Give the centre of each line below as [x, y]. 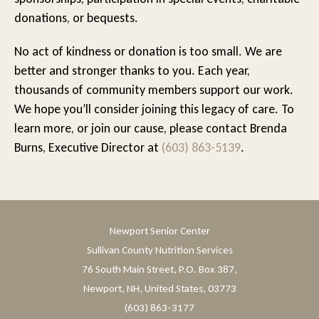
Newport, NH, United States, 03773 [159, 289]
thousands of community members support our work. [154, 90]
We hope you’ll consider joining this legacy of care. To [154, 109]
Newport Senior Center [159, 231]
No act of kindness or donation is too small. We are [148, 52]
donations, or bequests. [76, 18]
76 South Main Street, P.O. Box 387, [159, 270]
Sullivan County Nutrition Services [159, 250]
